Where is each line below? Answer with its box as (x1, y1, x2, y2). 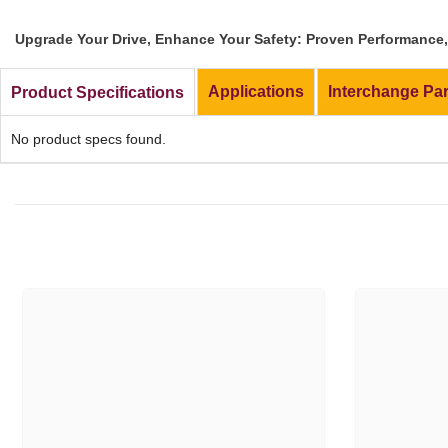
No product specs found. (11, 131, 166, 148)
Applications (208, 83, 304, 101)
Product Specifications (11, 83, 184, 101)
